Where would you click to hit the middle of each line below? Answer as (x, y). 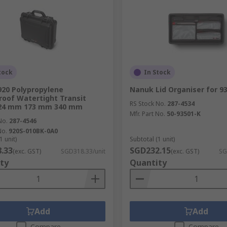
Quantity (148, 163)
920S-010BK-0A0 (33, 131)
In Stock (157, 72)
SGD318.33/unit (83, 151)
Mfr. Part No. (147, 114)
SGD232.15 (150, 150)
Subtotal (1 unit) (152, 139)
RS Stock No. (147, 104)
